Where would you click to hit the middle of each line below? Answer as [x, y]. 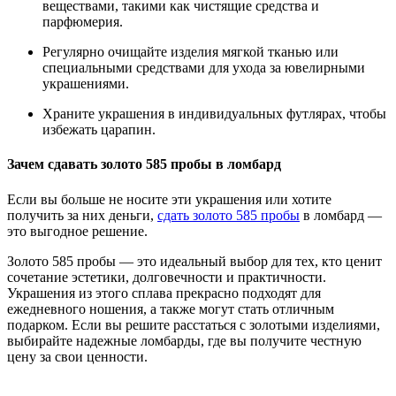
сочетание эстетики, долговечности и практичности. [167, 277]
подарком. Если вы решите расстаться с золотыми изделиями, [194, 324]
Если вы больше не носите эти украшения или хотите [169, 199]
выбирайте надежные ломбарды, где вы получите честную [184, 340]
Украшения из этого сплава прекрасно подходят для [164, 293]
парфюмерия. [83, 22]
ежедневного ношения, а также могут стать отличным [171, 308]
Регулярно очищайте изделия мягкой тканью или [190, 52]
